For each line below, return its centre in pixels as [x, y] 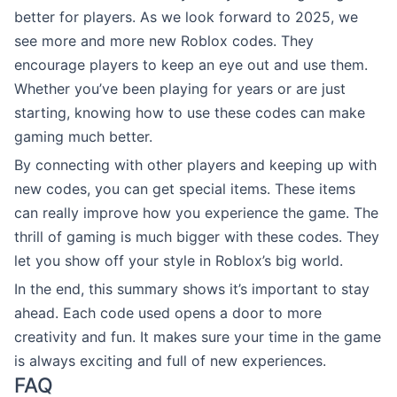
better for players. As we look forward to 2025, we [186, 16]
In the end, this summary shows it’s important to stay [192, 288]
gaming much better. [83, 136]
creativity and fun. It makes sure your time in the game [198, 336]
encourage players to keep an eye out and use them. [191, 64]
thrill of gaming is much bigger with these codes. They [197, 236]
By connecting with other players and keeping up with [195, 164]
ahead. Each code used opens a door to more [168, 312]
